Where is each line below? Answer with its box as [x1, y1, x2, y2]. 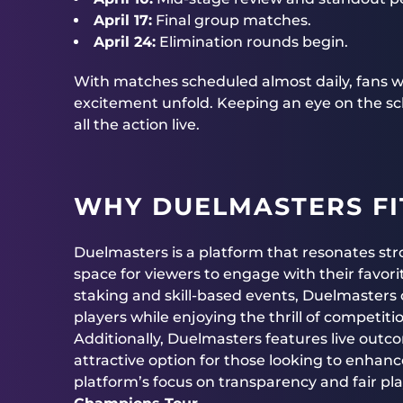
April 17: [94, 12, 152, 29]
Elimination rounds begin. [156, 33, 348, 50]
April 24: [94, 33, 156, 50]
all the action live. [74, 116, 200, 133]
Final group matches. [152, 12, 311, 29]
